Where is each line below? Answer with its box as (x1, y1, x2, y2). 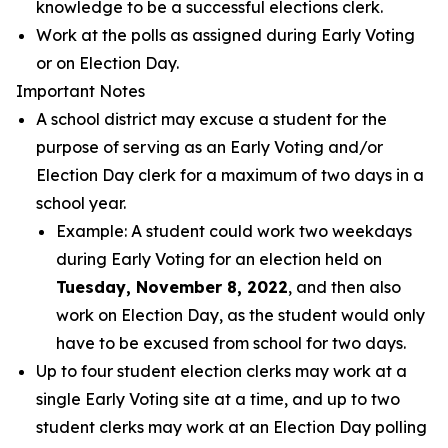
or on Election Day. (36, 53, 179, 73)
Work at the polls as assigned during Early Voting (36, 25, 415, 45)
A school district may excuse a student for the (36, 109, 387, 129)
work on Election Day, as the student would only (56, 305, 425, 325)
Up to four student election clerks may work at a (36, 361, 407, 381)
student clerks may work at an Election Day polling (36, 417, 427, 437)
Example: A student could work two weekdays (56, 221, 412, 241)
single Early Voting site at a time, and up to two (36, 389, 400, 409)
